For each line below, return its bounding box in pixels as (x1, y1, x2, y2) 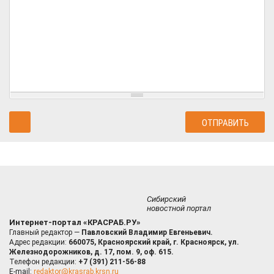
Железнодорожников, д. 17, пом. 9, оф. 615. (9, 247, 174, 256)
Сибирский (147, 194, 186, 204)
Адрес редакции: (9, 237, 68, 246)
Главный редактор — (9, 228, 81, 237)
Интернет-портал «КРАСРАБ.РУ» (9, 217, 141, 227)
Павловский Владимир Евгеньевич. (81, 228, 213, 237)
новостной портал (147, 203, 211, 213)
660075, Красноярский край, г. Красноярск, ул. (68, 237, 239, 246)
